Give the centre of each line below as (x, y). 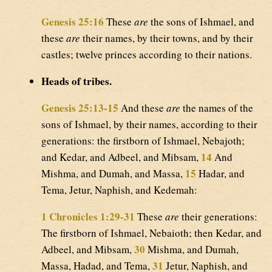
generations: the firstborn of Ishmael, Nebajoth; (143, 141)
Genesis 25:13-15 (80, 108)
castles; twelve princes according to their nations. (147, 55)
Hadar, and (220, 174)
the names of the (217, 108)
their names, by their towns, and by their (167, 38)
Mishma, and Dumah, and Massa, (113, 174)
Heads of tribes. (76, 81)
